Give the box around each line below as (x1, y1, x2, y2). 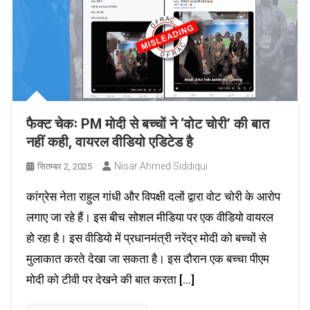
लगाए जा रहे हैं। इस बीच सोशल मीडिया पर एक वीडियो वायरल (26, 210, 273, 224)
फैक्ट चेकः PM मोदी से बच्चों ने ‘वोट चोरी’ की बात (26, 115, 269, 132)
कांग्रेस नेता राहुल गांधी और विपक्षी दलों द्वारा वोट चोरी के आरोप (26, 189, 280, 203)
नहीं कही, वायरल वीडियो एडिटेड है (26, 133, 193, 150)
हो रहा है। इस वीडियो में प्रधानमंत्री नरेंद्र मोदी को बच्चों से (26, 230, 266, 245)
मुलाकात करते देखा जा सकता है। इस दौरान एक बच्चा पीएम (26, 251, 269, 266)
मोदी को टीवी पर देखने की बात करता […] (26, 272, 194, 286)
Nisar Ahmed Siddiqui (113, 160, 208, 172)
